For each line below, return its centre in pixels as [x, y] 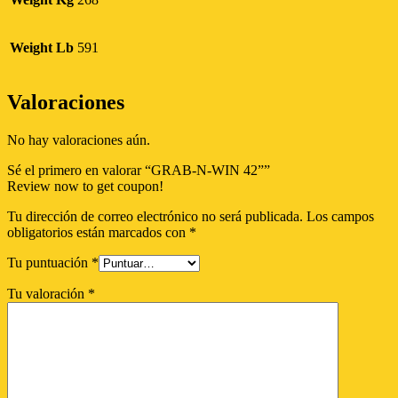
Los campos [340, 216]
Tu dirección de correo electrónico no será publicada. [155, 216]
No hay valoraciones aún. [79, 139]
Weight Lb [42, 47]
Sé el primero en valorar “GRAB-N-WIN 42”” [139, 170]
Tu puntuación [49, 262]
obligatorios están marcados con [98, 232]
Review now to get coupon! [85, 186]
